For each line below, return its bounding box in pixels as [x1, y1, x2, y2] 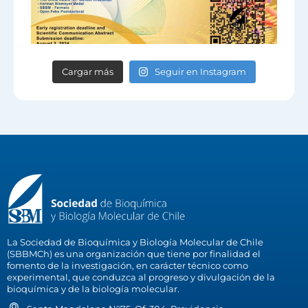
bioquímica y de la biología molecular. [7, 283, 179, 295]
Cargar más [61, 66, 113, 78]
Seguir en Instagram [155, 66, 247, 78]
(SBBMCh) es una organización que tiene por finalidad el [7, 248, 261, 260]
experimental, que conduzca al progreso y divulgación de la [7, 272, 275, 283]
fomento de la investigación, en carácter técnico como [7, 260, 248, 272]
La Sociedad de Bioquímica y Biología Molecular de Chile [7, 236, 263, 248]
